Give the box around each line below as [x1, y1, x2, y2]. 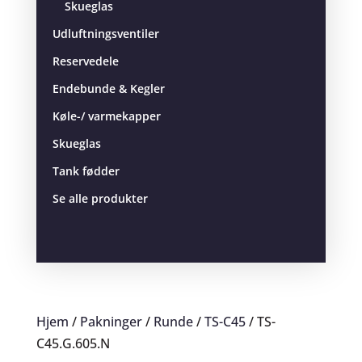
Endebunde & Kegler [52, 81, 165, 96]
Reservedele [52, 53, 119, 69]
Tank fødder [52, 163, 120, 179]
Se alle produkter [52, 191, 148, 206]
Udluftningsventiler [52, 26, 159, 41]
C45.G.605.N [36, 334, 110, 352]
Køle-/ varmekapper [52, 108, 161, 124]
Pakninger [79, 312, 142, 330]
